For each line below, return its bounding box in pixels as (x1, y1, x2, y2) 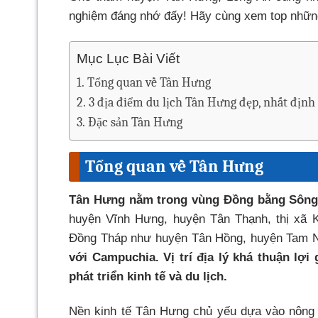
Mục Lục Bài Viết (77, 51, 180, 67)
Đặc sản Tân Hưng (87, 115, 182, 131)
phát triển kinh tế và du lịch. (69, 270, 227, 284)
